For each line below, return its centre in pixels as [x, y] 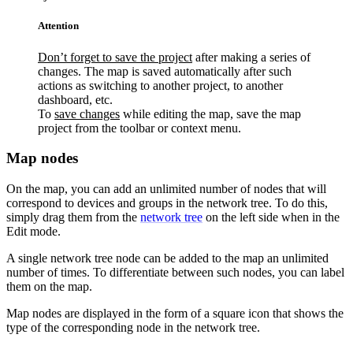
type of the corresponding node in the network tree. [133, 327]
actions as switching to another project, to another [160, 85]
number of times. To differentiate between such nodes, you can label [175, 272]
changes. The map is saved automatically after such [165, 71]
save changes [87, 113]
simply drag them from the [73, 217]
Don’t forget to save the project [115, 57]
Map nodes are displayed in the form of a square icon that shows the [175, 313]
